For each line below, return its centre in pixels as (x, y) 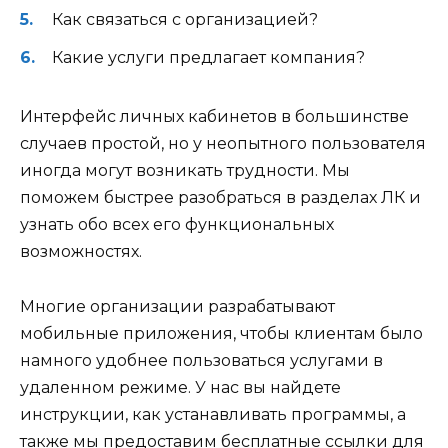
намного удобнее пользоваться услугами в (201, 360)
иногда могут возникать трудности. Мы (185, 171)
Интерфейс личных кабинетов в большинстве (214, 117)
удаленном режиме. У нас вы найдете (180, 387)
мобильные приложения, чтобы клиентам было (221, 333)
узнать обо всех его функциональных (177, 225)
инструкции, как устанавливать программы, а (213, 414)
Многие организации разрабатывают (177, 306)
